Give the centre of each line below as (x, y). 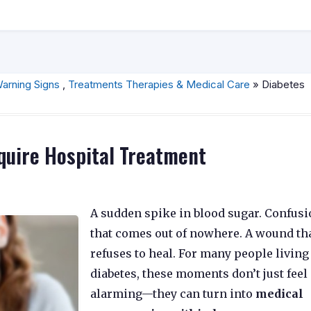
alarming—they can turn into (173, 293)
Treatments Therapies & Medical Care (159, 84)
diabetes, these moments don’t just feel (199, 273)
